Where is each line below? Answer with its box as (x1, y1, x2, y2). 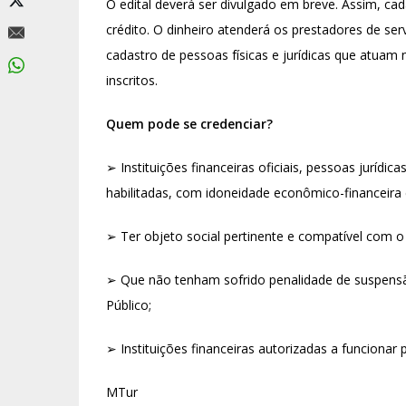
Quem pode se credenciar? (106, 115, 276, 132)
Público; (106, 296, 151, 314)
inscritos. (106, 72, 158, 89)
